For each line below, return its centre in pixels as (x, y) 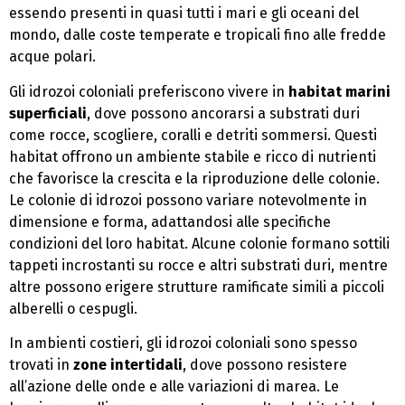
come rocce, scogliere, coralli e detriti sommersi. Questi (193, 135)
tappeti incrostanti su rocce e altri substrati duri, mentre (198, 265)
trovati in (41, 365)
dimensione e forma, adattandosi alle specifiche (170, 221)
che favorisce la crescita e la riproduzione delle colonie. (194, 178)
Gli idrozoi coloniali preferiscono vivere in (149, 91)
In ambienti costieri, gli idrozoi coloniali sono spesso (183, 344)
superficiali (48, 113)
